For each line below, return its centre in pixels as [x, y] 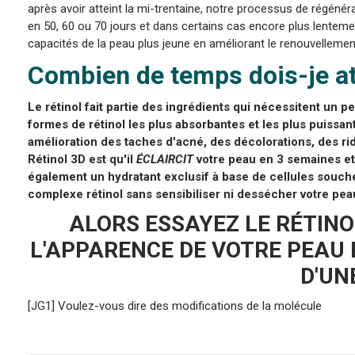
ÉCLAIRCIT [166, 159]
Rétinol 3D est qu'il [82, 159]
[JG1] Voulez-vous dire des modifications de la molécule [174, 305]
